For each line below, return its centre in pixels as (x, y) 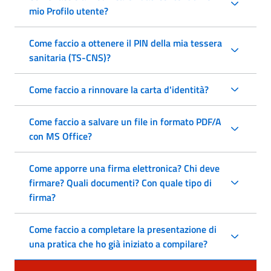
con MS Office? (60, 136)
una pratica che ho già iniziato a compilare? (118, 243)
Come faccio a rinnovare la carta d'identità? (119, 89)
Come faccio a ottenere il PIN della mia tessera (126, 43)
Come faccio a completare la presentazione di (123, 229)
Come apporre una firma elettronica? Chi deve (124, 168)
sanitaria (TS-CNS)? (70, 57)
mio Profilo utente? (69, 11)
